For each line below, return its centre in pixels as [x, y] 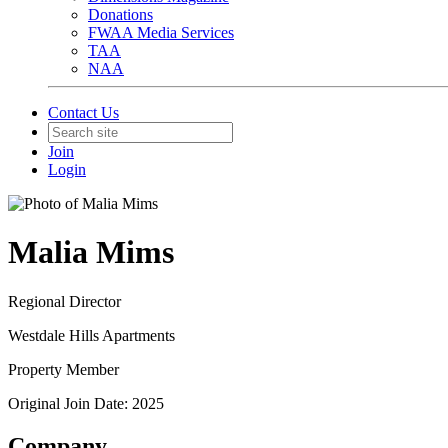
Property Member [63, 369]
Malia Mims [91, 252]
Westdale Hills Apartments [91, 335]
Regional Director [64, 301]
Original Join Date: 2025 [86, 403]
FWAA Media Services [161, 32]
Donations [120, 14]
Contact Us [83, 112]
